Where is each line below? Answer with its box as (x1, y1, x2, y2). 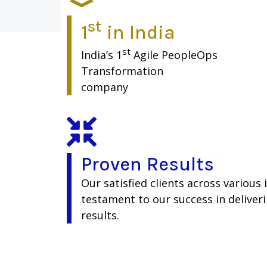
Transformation (81, 63, 166, 78)
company (81, 79, 128, 94)
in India (102, 21, 175, 44)
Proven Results (81, 153, 214, 175)
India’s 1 (81, 47, 122, 62)
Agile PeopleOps (131, 47, 218, 62)
